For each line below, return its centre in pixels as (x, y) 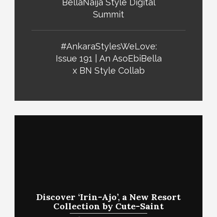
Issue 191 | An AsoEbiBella (108, 58)
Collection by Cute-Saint (108, 206)
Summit (108, 14)
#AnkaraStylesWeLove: (108, 46)
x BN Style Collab (108, 70)
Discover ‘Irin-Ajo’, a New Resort (108, 197)
